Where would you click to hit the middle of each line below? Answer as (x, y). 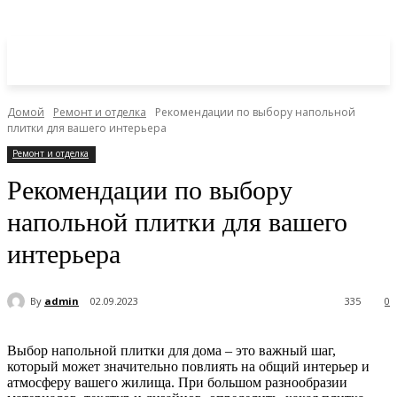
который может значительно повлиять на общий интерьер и (188, 367)
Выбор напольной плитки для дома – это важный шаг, (171, 351)
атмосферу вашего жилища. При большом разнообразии (177, 383)
